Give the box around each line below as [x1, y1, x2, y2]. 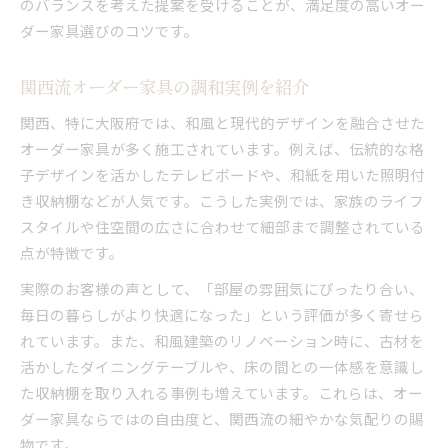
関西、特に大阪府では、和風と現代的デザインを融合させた [20, 111, 425, 133]
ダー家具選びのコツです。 [20, 19, 199, 41]
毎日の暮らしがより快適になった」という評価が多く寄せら [20, 303, 424, 325]
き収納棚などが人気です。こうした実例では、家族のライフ [20, 189, 424, 211]
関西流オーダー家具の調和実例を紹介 [20, 73, 309, 99]
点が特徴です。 [20, 241, 124, 263]
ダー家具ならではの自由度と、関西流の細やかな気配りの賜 [20, 407, 424, 429]
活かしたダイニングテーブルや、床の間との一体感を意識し [20, 355, 424, 377]
